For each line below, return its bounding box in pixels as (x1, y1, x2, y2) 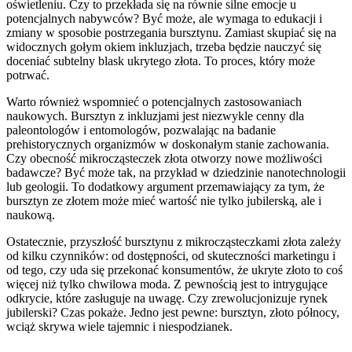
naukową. (6, 208, 55, 222)
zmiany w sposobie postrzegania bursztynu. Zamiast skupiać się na (6, 26, 336, 40)
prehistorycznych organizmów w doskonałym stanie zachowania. (6, 137, 329, 152)
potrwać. (6, 68, 49, 82)
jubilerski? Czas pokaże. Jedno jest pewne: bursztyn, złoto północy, (6, 306, 339, 320)
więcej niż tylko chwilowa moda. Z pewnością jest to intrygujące (6, 277, 328, 291)
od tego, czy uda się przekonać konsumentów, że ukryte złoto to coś (6, 263, 343, 277)
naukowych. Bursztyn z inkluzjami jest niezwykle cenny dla (6, 109, 304, 123)
